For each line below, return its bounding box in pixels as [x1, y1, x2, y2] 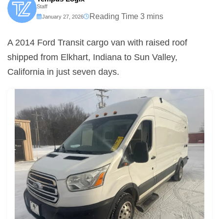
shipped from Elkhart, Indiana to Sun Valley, [7, 52, 177, 62]
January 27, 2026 [42, 13, 84, 20]
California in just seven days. [7, 67, 119, 77]
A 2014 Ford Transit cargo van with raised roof [7, 38, 187, 47]
